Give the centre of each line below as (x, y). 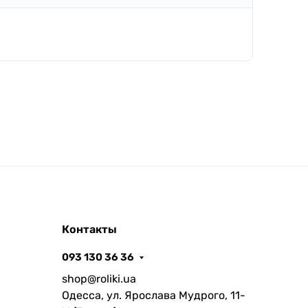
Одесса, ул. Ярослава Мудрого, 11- (153, 296)
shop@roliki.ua (99, 279)
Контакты (89, 230)
